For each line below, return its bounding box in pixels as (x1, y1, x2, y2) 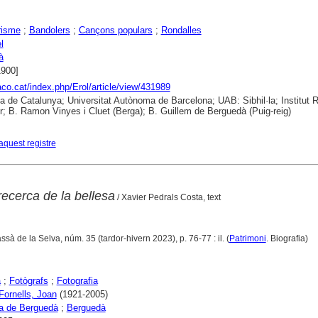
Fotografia (56, 275, 98, 287)
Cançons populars (78, 25, 153, 35)
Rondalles (160, 25, 202, 35)
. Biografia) (265, 234, 310, 244)
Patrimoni (229, 234, 266, 244)
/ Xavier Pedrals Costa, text (114, 192, 221, 203)
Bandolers (28, 25, 70, 35)
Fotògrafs (9, 275, 48, 287)
